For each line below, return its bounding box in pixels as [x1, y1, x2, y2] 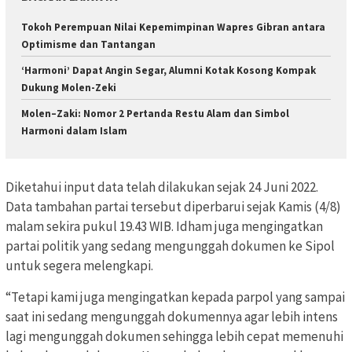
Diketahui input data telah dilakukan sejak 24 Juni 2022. [5, 178, 318, 196]
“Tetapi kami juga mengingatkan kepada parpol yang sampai [5, 288, 345, 306]
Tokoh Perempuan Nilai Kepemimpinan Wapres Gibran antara [21, 20, 325, 34]
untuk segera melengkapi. [5, 257, 153, 275]
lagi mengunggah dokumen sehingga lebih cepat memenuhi [5, 328, 343, 346]
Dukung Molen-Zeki [21, 80, 116, 94]
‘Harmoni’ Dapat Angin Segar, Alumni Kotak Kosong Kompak [21, 63, 316, 77]
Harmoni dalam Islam [21, 123, 127, 137]
